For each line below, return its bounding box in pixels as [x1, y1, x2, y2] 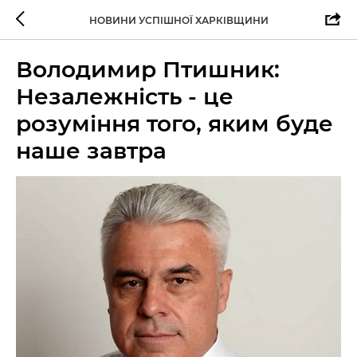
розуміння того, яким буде [16, 110, 333, 137]
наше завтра [16, 137, 167, 164]
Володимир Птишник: [16, 56, 280, 83]
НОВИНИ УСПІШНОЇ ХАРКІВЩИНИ [88, 14, 269, 26]
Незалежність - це [16, 83, 233, 110]
